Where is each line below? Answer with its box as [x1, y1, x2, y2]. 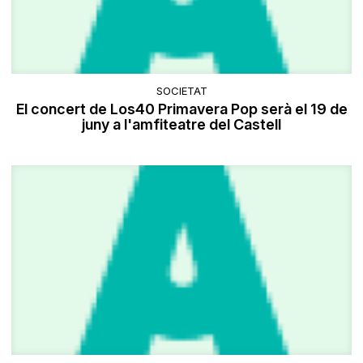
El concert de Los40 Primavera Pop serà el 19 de [15, 100, 348, 117]
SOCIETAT [156, 83, 207, 97]
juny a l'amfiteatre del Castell [82, 115, 281, 133]
